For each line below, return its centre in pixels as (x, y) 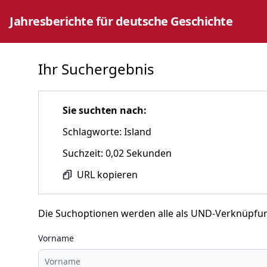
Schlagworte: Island (107, 132)
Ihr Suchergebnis (96, 69)
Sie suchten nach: (105, 110)
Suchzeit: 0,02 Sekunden (117, 153)
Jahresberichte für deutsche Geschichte (121, 21)
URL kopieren (107, 175)
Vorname (56, 238)
